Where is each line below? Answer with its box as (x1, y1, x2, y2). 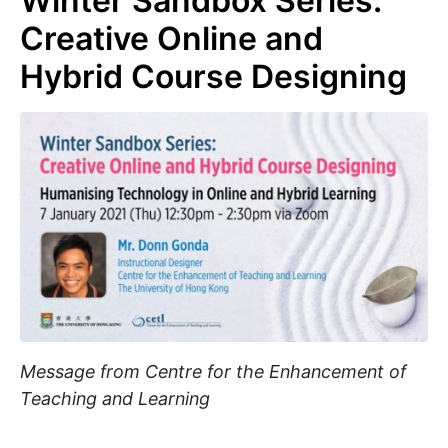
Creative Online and (20, 19, 323, 59)
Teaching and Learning (20, 387, 210, 409)
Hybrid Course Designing (20, 57, 407, 97)
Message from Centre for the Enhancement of (20, 360, 406, 382)
